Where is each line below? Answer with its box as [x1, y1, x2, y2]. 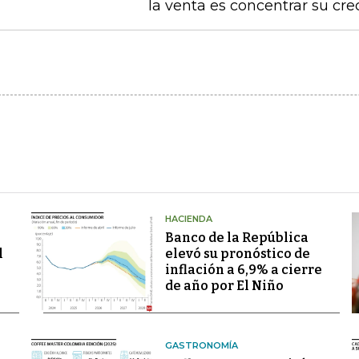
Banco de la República [164, 230, 309, 245]
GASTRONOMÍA [164, 340, 238, 352]
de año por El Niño [164, 278, 284, 293]
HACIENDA [164, 213, 212, 224]
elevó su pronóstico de [164, 246, 310, 261]
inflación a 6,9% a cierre [164, 262, 322, 277]
